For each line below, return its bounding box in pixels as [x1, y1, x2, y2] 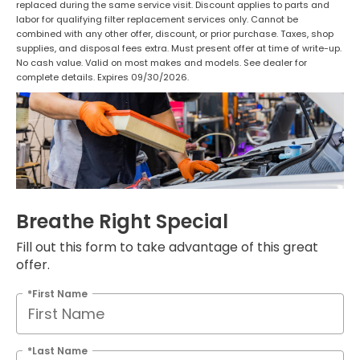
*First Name [27, 286, 88, 301]
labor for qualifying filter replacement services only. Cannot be [16, 13, 298, 27]
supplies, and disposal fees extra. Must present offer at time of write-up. [16, 42, 342, 55]
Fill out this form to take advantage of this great [16, 237, 318, 256]
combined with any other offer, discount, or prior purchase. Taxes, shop [16, 27, 333, 41]
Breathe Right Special [16, 207, 228, 235]
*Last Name [27, 343, 88, 358]
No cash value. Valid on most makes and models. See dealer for [16, 56, 307, 70]
